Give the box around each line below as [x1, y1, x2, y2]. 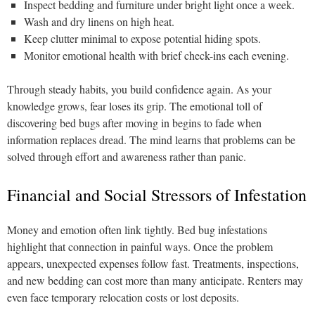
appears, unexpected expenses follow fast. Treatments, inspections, [7, 256, 299, 271]
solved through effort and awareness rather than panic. [7, 149, 246, 164]
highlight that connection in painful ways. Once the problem [7, 239, 273, 254]
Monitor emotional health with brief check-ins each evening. [24, 48, 289, 63]
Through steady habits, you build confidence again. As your [7, 82, 271, 96]
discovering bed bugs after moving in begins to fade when [7, 115, 262, 130]
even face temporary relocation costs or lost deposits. [7, 290, 239, 304]
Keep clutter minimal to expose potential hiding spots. [24, 31, 261, 46]
